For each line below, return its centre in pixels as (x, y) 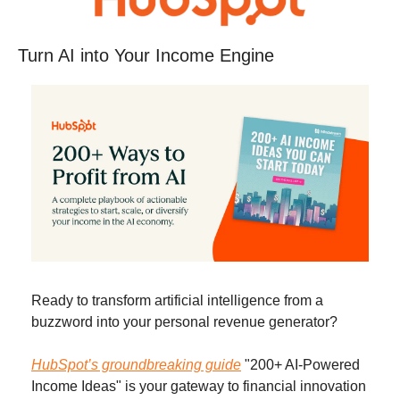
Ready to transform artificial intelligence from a (177, 301)
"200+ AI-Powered (300, 365)
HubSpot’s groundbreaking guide (136, 365)
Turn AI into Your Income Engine (146, 56)
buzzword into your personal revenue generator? (184, 322)
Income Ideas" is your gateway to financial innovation (199, 387)
